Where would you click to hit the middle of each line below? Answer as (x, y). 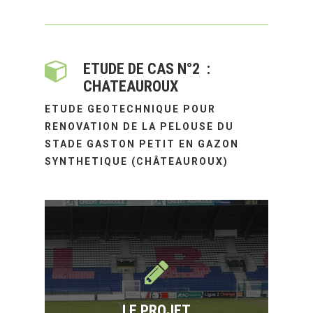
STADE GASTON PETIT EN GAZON (142, 144)
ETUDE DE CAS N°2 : (147, 69)
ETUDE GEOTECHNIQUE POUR (131, 109)
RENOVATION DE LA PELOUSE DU (140, 127)
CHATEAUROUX (131, 86)
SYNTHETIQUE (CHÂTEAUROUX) (137, 162)
